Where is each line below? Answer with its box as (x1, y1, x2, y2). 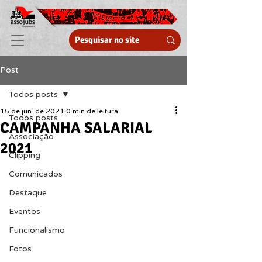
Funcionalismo (9, 225, 65, 235)
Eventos (9, 206, 40, 216)
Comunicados (9, 169, 63, 179)
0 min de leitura (66, 107, 118, 115)
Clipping (9, 150, 40, 160)
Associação (9, 132, 54, 142)
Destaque (9, 188, 47, 198)
